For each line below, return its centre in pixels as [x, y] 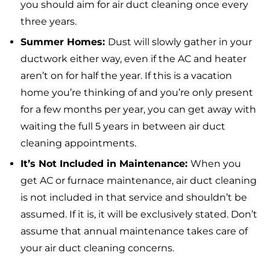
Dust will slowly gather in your [180, 42]
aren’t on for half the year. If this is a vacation [126, 76]
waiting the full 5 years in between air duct [123, 127]
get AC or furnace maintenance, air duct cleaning [139, 181]
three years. [49, 22]
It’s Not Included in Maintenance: [105, 164]
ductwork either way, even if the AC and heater [133, 59]
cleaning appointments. [78, 143]
